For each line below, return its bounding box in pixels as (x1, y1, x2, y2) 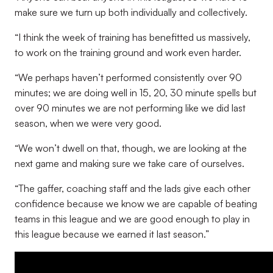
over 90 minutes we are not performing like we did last (15, 102, 246, 114)
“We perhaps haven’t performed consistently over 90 (15, 71, 242, 83)
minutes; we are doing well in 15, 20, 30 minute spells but (15, 87, 257, 99)
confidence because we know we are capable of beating (15, 197, 257, 210)
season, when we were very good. (15, 117, 161, 129)
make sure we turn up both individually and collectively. (15, 6, 247, 18)
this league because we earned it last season (15, 228, 204, 240)
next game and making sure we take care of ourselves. (15, 157, 244, 169)
